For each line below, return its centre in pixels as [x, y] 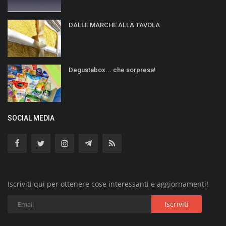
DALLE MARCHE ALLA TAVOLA [114, 25]
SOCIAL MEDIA [31, 118]
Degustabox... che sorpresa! [112, 70]
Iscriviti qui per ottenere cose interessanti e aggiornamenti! [108, 184]
